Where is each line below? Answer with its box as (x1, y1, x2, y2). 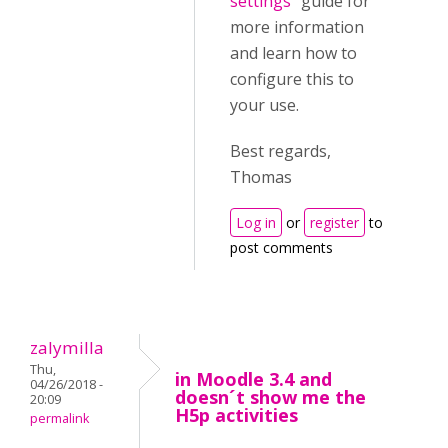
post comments (230, 238, 333, 257)
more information (230, 16, 364, 38)
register (310, 213, 359, 232)
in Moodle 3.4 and (175, 367, 332, 391)
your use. (230, 94, 299, 116)
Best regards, (230, 140, 331, 162)
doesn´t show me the (175, 385, 366, 409)
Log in (236, 213, 276, 232)
